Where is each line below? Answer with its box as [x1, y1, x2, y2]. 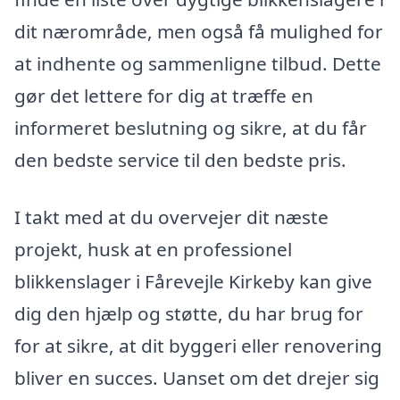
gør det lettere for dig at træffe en [14, 83, 313, 109]
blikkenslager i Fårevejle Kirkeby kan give [14, 269, 372, 295]
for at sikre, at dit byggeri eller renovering [14, 333, 382, 359]
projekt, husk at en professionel [14, 237, 292, 262]
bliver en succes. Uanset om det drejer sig [14, 365, 379, 391]
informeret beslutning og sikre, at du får [14, 115, 367, 141]
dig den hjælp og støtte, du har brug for [14, 301, 363, 327]
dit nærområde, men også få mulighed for [14, 19, 383, 45]
